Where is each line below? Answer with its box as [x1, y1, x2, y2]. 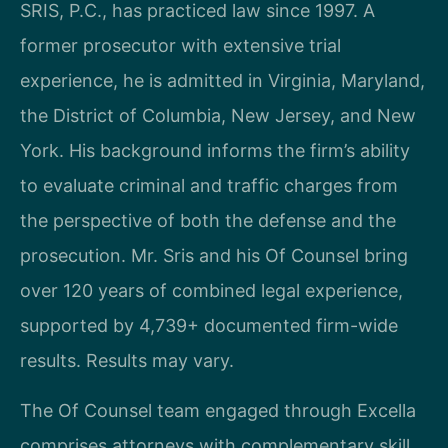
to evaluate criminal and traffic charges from [20, 175, 398, 197]
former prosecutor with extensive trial [20, 35, 341, 57]
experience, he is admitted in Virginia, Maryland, [20, 70, 425, 92]
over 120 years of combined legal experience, [20, 280, 403, 302]
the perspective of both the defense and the [20, 210, 396, 232]
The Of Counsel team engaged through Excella [20, 399, 416, 421]
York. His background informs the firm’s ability [20, 140, 410, 162]
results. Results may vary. [20, 350, 234, 372]
